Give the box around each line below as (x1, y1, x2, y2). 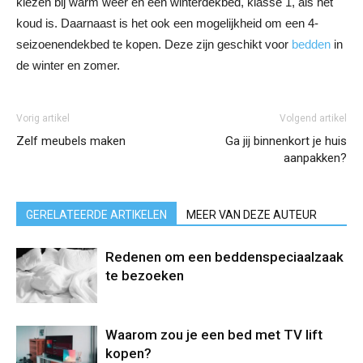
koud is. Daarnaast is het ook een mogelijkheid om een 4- (16, 15, 318, 30)
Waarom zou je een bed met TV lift (105, 326, 322, 343)
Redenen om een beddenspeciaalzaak (105, 248, 344, 265)
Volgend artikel (280, 112, 347, 124)
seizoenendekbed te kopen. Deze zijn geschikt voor (16, 36, 292, 51)
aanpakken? (284, 150, 347, 165)
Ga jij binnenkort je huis (225, 133, 347, 148)
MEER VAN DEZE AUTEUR (186, 207, 317, 221)
